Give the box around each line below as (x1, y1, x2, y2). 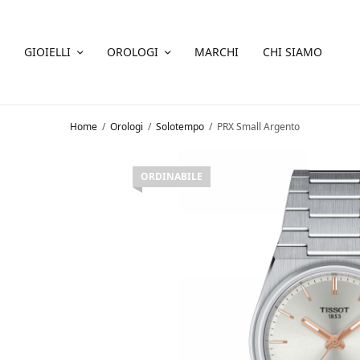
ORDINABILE (141, 169, 202, 183)
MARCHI (194, 43, 239, 59)
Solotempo (156, 120, 204, 134)
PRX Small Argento (215, 120, 300, 134)
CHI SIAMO (263, 43, 322, 59)
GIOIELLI (24, 43, 71, 59)
